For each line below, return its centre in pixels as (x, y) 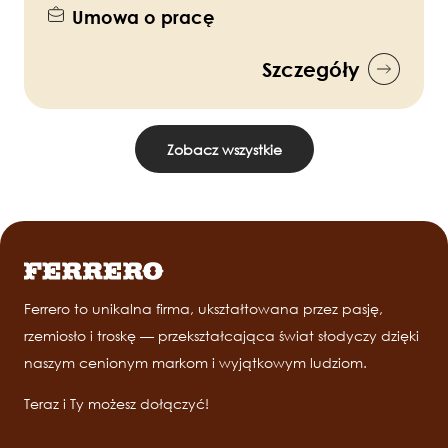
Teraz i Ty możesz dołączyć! (116, 404)
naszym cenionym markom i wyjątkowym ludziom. (197, 363)
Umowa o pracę (143, 17)
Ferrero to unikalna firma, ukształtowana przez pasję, (203, 309)
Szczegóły (311, 69)
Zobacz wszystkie (224, 149)
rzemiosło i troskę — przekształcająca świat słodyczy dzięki (221, 336)
